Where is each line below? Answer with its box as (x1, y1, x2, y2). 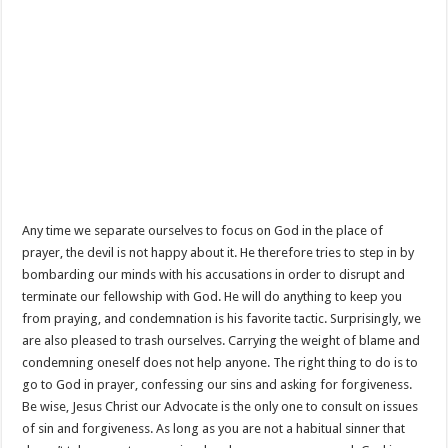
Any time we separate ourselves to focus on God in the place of (22, 223, 384, 238)
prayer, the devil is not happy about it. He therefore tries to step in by (22, 245, 415, 260)
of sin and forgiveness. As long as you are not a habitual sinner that (22, 421, 406, 436)
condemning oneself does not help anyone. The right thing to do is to (22, 355, 419, 370)
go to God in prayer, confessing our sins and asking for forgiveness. (22, 377, 413, 392)
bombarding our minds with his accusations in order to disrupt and (22, 267, 406, 282)
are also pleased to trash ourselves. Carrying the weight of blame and (22, 333, 421, 348)
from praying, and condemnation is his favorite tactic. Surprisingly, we (22, 311, 422, 326)
